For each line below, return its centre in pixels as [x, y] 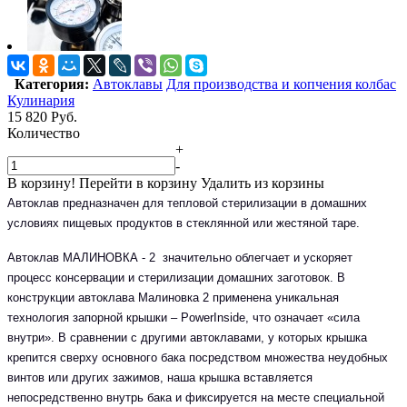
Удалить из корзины [263, 183]
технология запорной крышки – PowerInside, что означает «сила [184, 317]
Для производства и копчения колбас [281, 84]
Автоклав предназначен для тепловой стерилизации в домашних [187, 203]
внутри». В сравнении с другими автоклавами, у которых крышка [187, 337]
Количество [44, 133]
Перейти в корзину [138, 183]
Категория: [48, 84]
